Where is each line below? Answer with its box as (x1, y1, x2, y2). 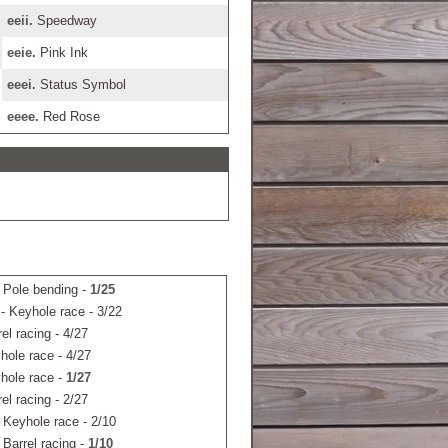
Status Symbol (35, 77, 126, 92)
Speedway (32, 13, 97, 28)
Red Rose (38, 109, 100, 124)
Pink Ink (35, 45, 88, 60)
